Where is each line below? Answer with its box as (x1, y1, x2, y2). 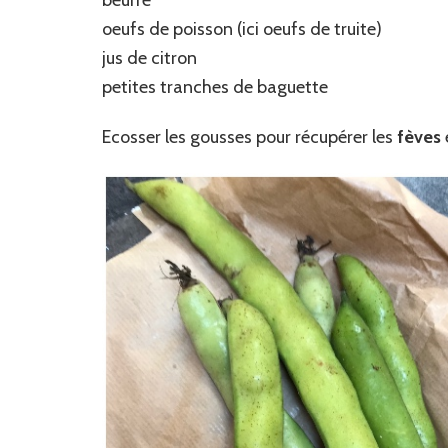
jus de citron (102, 47, 197, 70)
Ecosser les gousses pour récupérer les (102, 126, 397, 149)
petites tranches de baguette (102, 76, 328, 99)
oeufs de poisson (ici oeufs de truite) (102, 18, 382, 41)
